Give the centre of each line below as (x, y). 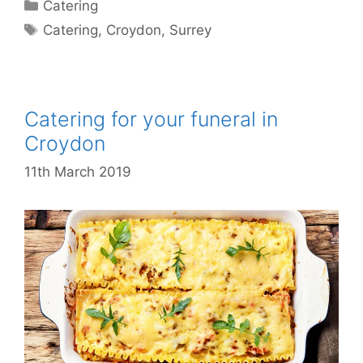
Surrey (191, 30)
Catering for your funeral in (151, 119)
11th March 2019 (78, 172)
